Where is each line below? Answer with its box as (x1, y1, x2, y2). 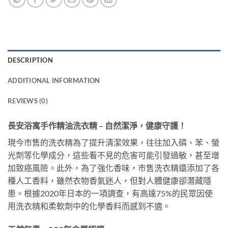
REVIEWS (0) (8, 96, 48, 105)
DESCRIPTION (8, 55, 53, 64)
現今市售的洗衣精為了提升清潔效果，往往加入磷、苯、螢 (8, 137, 219, 147)
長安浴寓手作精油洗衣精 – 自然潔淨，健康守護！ (8, 120, 186, 130)
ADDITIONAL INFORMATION (8, 76, 100, 84)
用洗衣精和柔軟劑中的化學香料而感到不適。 (8, 201, 170, 211)
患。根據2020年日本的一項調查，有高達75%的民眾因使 (8, 188, 213, 198)
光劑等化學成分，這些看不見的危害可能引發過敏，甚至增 (8, 150, 219, 160)
